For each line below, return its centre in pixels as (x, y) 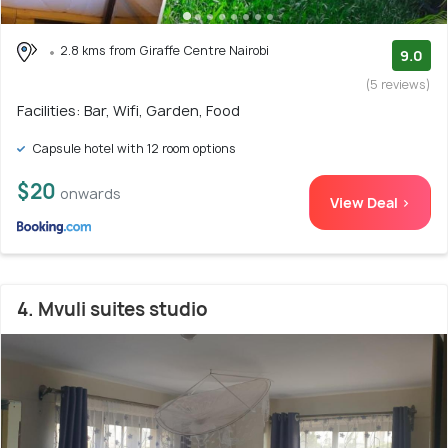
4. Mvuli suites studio (112, 310)
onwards (90, 194)
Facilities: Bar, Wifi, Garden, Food (128, 111)
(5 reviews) (398, 85)
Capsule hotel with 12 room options (132, 149)
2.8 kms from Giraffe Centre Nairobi (164, 51)
